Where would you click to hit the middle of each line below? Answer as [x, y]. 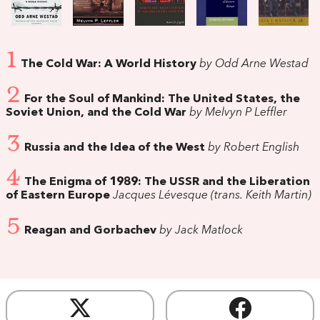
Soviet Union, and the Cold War [96, 112]
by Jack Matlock [200, 231]
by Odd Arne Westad [252, 65]
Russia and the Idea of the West [115, 147]
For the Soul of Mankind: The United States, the [162, 99]
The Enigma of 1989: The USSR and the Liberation [167, 182]
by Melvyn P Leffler [237, 112]
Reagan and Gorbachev [90, 231]
